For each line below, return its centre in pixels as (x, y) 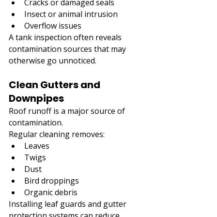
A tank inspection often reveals (66, 37)
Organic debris (51, 192)
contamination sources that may (68, 49)
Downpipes (36, 98)
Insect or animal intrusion (71, 14)
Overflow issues (53, 25)
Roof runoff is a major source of (68, 111)
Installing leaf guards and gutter (69, 204)
